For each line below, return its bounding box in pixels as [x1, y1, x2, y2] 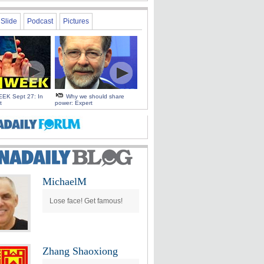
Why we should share [66, 93, 124, 100]
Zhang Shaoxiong [42, 245, 118, 257]
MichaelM [42, 176, 87, 187]
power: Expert [55, 100, 93, 106]
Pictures [63, 17, 89, 25]
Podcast [27, 17, 53, 25]
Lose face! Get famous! [49, 197, 123, 205]
